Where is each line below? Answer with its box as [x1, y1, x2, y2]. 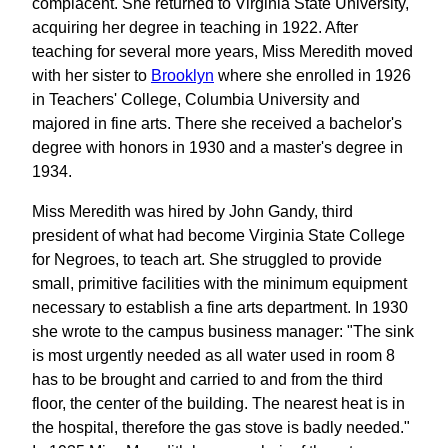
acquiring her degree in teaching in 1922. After [32, 18, 358, 36]
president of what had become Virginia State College [32, 226, 405, 244]
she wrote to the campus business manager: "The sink [32, 322, 414, 340]
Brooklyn [151, 66, 214, 84]
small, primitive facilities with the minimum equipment [32, 274, 407, 292]
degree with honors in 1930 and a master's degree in [32, 138, 403, 156]
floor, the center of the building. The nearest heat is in [32, 394, 405, 412]
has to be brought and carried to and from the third [32, 370, 383, 388]
